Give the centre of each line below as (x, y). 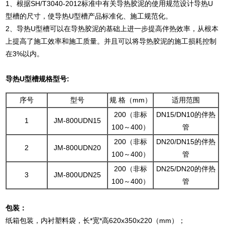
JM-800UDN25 (78, 175)
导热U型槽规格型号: (38, 79)
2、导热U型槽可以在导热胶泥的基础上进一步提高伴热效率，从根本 (112, 29)
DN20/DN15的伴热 (186, 142)
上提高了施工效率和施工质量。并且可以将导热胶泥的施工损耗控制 (111, 41)
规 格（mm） (130, 100)
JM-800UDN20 (78, 148)
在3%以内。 (25, 54)
